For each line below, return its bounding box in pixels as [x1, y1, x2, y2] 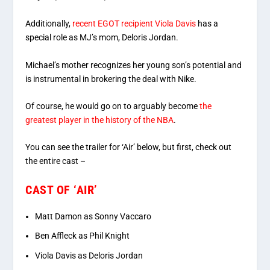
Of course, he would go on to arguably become [25, 101, 200, 111]
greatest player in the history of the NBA [25, 115, 174, 125]
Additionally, [25, 19, 73, 29]
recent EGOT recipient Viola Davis [72, 19, 196, 29]
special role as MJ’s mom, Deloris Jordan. [25, 33, 179, 43]
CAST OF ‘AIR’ [25, 182, 98, 197]
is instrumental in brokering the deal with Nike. [25, 74, 197, 84]
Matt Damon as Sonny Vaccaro [35, 211, 152, 221]
